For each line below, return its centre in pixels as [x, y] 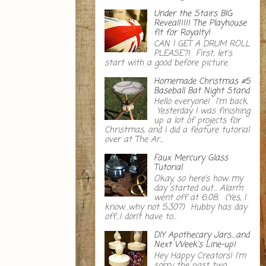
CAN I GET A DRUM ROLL [202, 44]
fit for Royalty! [182, 33]
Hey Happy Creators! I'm [199, 256]
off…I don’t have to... [140, 217]
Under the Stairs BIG [193, 14]
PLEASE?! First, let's [193, 53]
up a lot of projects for [197, 121]
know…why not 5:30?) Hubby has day [176, 208]
